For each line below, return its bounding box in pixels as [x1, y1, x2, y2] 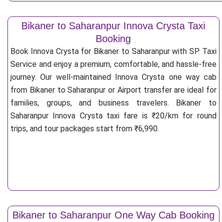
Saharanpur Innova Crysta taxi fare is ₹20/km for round [10, 111, 217, 120]
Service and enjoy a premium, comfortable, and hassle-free [10, 59, 217, 69]
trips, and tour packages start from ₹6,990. [10, 124, 159, 133]
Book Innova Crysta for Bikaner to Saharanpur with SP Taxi [10, 47, 217, 56]
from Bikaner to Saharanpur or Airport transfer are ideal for [10, 85, 217, 95]
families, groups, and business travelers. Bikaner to [10, 98, 217, 108]
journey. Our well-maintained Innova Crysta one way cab [10, 72, 217, 82]
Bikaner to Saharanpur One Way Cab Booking [12, 210, 215, 221]
